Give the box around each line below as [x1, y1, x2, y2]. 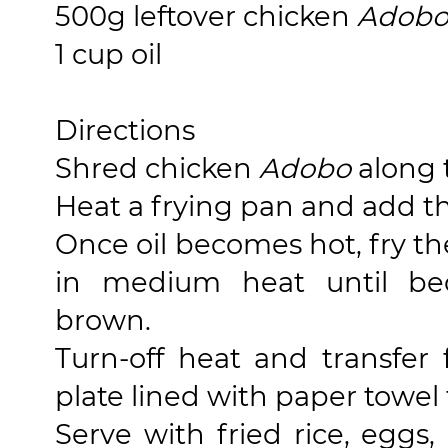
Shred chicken [55, 151, 259, 186]
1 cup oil [55, 37, 162, 72]
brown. [55, 303, 151, 338]
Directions [55, 113, 195, 148]
